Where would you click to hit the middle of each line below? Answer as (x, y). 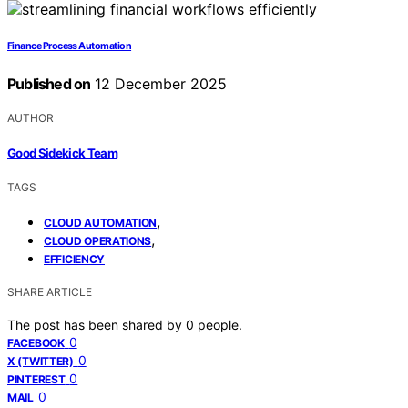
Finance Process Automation (70, 46)
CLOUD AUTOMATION (101, 222)
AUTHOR (31, 118)
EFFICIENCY (74, 259)
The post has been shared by (97, 324)
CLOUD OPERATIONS (98, 240)
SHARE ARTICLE (50, 291)
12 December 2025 (159, 84)
